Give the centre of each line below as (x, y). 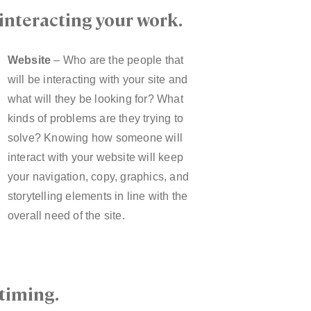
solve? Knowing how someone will (95, 138)
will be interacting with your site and (98, 80)
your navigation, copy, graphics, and (98, 177)
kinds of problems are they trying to (95, 119)
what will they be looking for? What (95, 99)
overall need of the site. (66, 216)
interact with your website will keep (95, 158)
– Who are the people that (117, 60)
